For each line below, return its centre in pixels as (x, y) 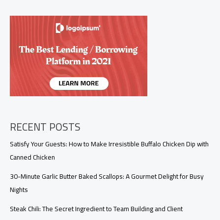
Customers (25, 22)
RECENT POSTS (45, 127)
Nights (19, 189)
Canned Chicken (32, 157)
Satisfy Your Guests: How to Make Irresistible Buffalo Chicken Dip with (109, 144)
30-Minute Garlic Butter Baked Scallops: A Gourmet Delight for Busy (107, 176)
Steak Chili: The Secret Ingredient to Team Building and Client (96, 208)
